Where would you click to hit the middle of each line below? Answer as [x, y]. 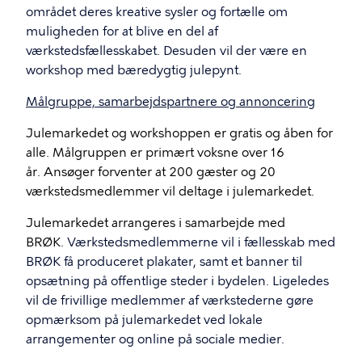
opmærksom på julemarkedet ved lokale [144, 320]
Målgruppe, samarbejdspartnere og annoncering [170, 102]
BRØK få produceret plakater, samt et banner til [164, 262]
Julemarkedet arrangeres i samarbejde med [156, 223]
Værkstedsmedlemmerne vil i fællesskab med [201, 242]
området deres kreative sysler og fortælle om [157, 12]
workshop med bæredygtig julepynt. [134, 70]
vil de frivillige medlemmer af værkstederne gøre [170, 301]
